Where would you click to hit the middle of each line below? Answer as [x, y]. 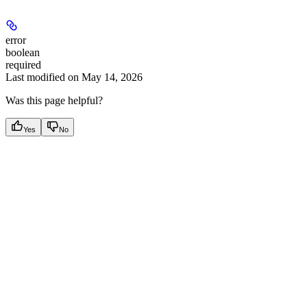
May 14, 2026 [112, 77]
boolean [23, 53]
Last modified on [42, 77]
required [23, 65]
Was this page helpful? [54, 101]
